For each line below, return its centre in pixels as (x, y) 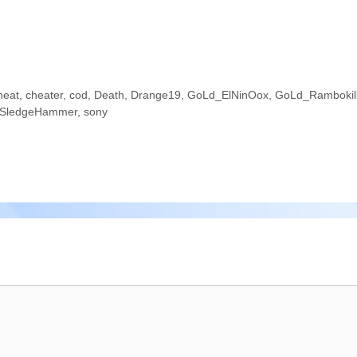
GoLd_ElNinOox (228, 95)
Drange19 (155, 95)
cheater (44, 95)
